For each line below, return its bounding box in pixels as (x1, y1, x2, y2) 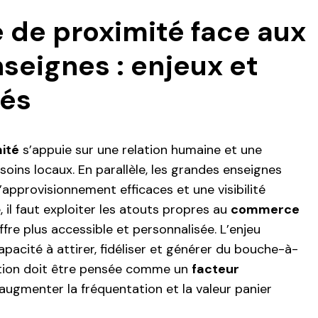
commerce (231, 201, 300, 219)
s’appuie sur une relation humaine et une (19, 141, 262, 159)
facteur (192, 261, 239, 278)
